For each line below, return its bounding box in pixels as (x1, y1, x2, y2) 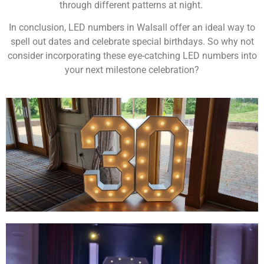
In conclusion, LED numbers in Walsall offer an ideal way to (9, 22, 255, 34)
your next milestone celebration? (65, 64, 199, 76)
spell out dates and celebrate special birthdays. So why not (10, 36, 254, 48)
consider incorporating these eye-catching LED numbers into (7, 50, 257, 62)
